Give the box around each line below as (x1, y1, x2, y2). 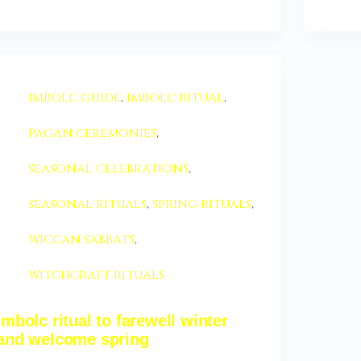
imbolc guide (28, 89, 122, 107)
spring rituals (152, 195, 252, 214)
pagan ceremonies (28, 124, 157, 143)
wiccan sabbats (28, 230, 135, 249)
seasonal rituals (28, 195, 147, 214)
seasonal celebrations (28, 160, 189, 178)
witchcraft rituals (28, 266, 165, 284)
